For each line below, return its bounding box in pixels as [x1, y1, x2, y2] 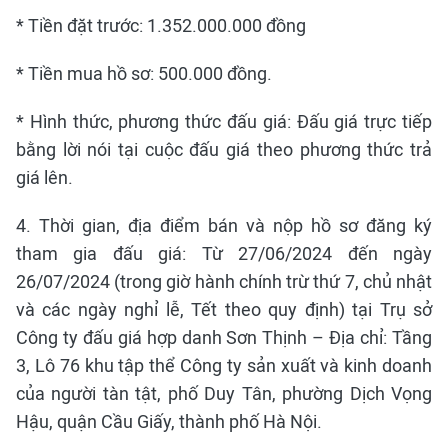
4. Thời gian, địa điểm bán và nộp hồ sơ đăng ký [16, 215, 432, 236]
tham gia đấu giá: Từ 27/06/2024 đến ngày [16, 243, 432, 264]
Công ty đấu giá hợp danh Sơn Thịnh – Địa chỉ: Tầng [16, 327, 432, 348]
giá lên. [16, 167, 73, 188]
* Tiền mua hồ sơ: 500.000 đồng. [16, 63, 272, 84]
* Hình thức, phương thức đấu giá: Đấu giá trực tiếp [16, 111, 432, 132]
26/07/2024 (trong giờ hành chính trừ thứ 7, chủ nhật [16, 271, 432, 292]
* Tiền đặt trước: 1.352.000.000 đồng [16, 15, 306, 36]
